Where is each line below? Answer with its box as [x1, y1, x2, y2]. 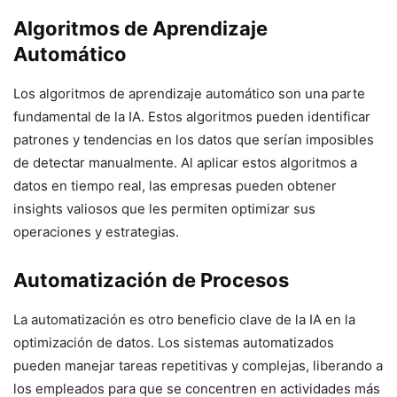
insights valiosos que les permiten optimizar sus [13, 200, 315, 217]
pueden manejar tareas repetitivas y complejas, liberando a [13, 357, 383, 374]
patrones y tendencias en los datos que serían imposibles [13, 131, 374, 148]
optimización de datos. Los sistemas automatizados [13, 334, 334, 351]
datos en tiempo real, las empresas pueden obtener [13, 177, 337, 194]
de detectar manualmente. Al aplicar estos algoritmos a [13, 154, 357, 171]
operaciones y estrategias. [13, 223, 179, 240]
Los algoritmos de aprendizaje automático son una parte [13, 85, 365, 102]
